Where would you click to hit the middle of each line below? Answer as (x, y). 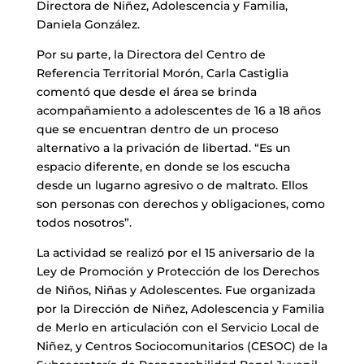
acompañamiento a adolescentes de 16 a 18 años (178, 111)
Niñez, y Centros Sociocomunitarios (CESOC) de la (182, 347)
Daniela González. (88, 25)
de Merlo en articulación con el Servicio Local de (178, 328)
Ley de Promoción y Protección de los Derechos (178, 272)
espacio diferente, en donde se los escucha (163, 167)
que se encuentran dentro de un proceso (157, 130)
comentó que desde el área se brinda (146, 92)
